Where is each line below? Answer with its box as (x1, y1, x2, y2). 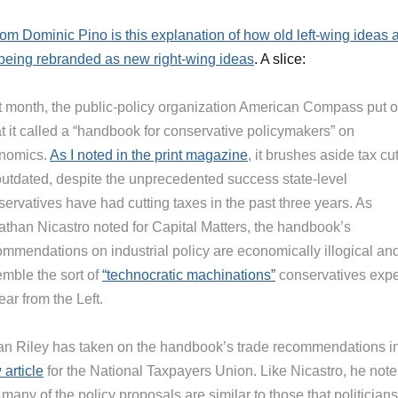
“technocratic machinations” (102, 267, 275, 283)
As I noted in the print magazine (50, 147, 248, 163)
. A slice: (254, 52, 306, 67)
